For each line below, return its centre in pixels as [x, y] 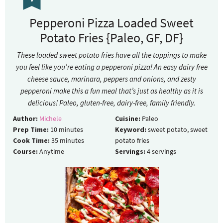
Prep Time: [31, 130]
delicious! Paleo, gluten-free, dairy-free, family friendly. [111, 103]
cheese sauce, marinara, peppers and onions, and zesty [111, 79]
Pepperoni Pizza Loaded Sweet [111, 23]
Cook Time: [31, 141]
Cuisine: [128, 119]
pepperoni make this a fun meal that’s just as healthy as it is [111, 91]
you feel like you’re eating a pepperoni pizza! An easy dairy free [111, 67]
